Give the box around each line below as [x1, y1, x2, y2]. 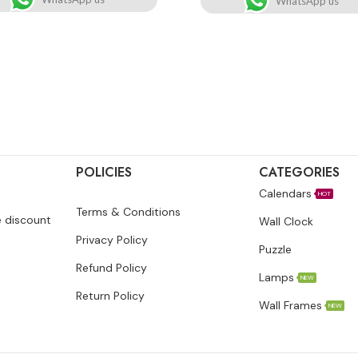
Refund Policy [75, 260, 147, 275]
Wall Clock [258, 213, 313, 229]
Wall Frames [258, 297, 322, 312]
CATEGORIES [258, 162, 340, 181]
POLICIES [75, 162, 132, 181]
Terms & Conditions [75, 204, 181, 219]
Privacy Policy [75, 232, 148, 247]
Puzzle [258, 241, 292, 257]
